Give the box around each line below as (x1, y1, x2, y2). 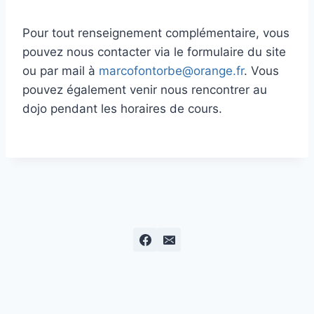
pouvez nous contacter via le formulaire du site (22, 45, 286, 59)
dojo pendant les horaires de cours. (22, 102, 222, 116)
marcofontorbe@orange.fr (99, 64, 244, 78)
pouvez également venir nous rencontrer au (22, 83, 267, 97)
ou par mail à (22, 64, 99, 78)
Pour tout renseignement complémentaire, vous (22, 26, 289, 40)
